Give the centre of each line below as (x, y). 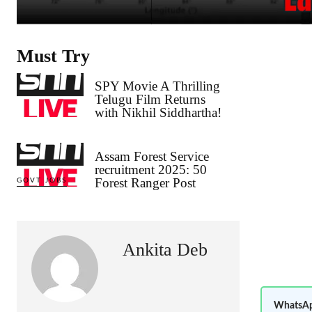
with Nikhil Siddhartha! (158, 113)
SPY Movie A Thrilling (157, 86)
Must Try (53, 56)
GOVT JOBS (42, 180)
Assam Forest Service (152, 156)
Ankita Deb (165, 249)
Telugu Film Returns (150, 100)
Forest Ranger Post (145, 182)
